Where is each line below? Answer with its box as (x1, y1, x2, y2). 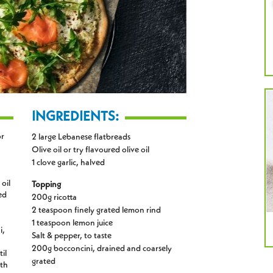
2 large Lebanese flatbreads (32, 132, 131, 141)
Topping (32, 180, 62, 189)
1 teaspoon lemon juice (32, 218, 113, 227)
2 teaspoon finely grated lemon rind (32, 205, 161, 214)
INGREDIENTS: (32, 110, 119, 124)
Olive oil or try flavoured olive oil (32, 145, 150, 154)
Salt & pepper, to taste (32, 231, 112, 240)
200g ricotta (32, 193, 77, 202)
